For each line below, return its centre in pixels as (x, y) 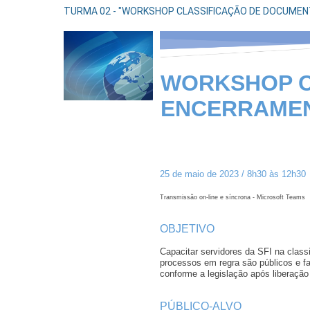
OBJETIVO (188, 228)
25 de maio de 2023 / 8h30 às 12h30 (233, 174)
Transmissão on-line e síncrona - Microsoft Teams (233, 197)
